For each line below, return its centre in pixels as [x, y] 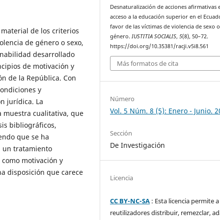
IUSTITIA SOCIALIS [154, 36]
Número [123, 98]
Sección [121, 133]
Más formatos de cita [148, 64]
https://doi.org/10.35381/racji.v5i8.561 [160, 46]
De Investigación [138, 145]
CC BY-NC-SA [130, 201]
